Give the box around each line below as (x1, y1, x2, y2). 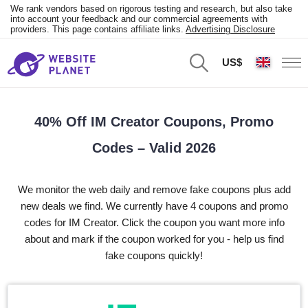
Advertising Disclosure (186, 24, 275, 34)
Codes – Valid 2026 (92, 140, 216, 155)
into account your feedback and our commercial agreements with (10, 14, 267, 24)
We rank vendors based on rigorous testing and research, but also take (10, 3, 292, 14)
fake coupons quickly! (105, 250, 203, 261)
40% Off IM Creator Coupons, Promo (34, 114, 274, 129)
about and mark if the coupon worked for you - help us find (24, 233, 284, 245)
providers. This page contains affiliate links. (10, 24, 186, 34)
